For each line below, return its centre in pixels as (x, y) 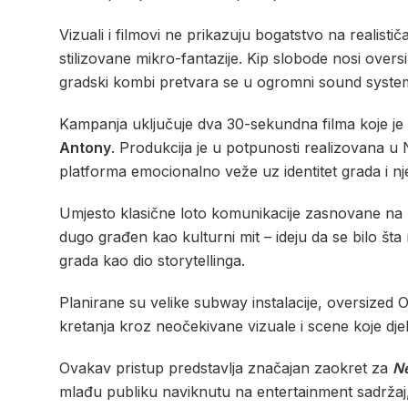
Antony (85, 147)
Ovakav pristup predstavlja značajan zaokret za (226, 367)
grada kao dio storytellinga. (152, 260)
